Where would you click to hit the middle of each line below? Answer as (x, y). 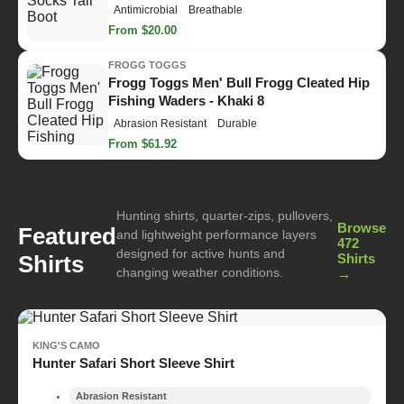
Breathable (216, 10)
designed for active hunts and (201, 253)
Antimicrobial (146, 10)
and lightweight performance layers (216, 234)
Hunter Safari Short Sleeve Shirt (133, 363)
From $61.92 (142, 143)
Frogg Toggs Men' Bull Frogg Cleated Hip (239, 82)
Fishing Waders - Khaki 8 (186, 100)
